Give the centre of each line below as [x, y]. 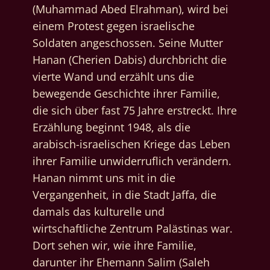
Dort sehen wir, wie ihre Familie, [114, 246]
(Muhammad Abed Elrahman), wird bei [130, 9]
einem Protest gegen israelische [113, 26]
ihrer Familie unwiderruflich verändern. [132, 161]
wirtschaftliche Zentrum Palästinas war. [132, 229]
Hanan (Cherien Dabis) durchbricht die [129, 60]
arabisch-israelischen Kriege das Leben [131, 144]
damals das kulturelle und [98, 212]
